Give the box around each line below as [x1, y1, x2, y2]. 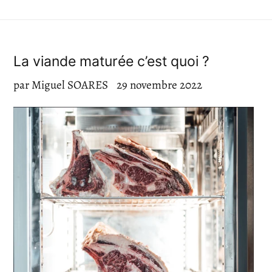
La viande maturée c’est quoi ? [13, 52, 209, 70]
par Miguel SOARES [13, 76, 108, 93]
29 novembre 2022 [117, 76, 202, 93]
